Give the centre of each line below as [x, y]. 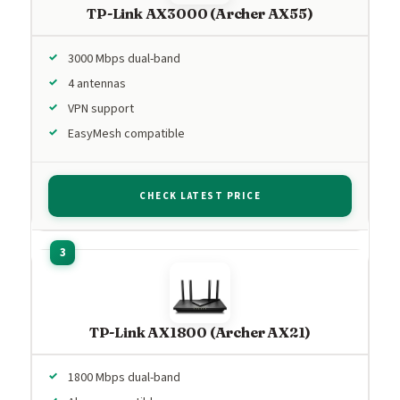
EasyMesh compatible [126, 133]
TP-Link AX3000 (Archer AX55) [200, 13]
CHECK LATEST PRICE [200, 196]
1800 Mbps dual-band [124, 377]
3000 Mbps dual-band [124, 58]
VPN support [101, 108]
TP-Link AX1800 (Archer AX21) [200, 332]
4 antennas [97, 83]
